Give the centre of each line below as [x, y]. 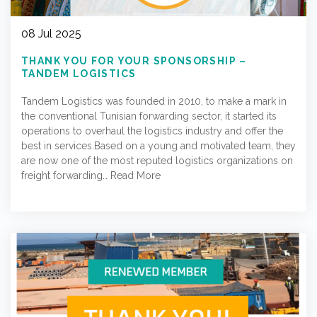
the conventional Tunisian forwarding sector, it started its [149, 116]
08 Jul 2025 [51, 34]
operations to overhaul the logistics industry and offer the [152, 131]
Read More [136, 175]
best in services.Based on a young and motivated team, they [158, 146]
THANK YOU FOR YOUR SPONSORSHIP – [134, 61]
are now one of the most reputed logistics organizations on [157, 161]
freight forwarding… [66, 175]
